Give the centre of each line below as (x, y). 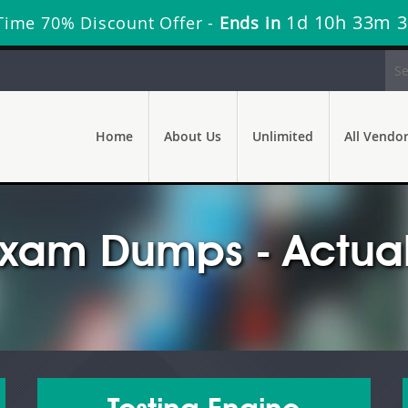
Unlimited (283, 136)
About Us (193, 136)
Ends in (250, 23)
